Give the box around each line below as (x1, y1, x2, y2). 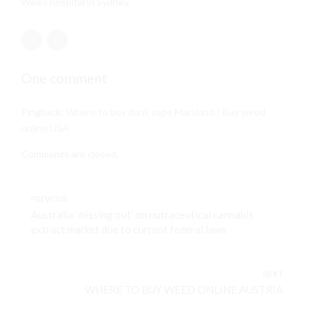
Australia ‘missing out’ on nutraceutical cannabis (31, 208, 254, 221)
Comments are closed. (21, 148, 118, 161)
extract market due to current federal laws (31, 223, 226, 236)
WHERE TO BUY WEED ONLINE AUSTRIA (85, 283, 283, 296)
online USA (21, 122, 69, 135)
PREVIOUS (31, 195, 68, 204)
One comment (21, 70, 107, 87)
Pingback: (21, 106, 66, 118)
